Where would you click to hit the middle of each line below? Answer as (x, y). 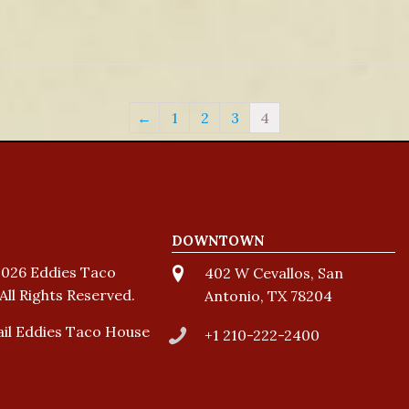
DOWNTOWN (218, 241)
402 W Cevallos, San (274, 273)
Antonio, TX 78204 (269, 296)
